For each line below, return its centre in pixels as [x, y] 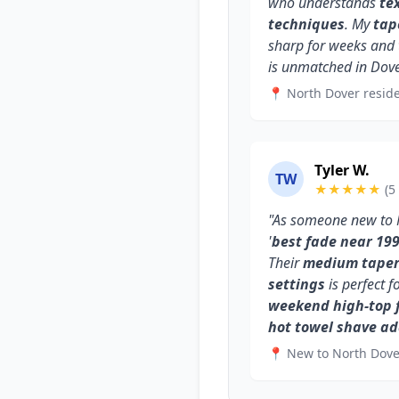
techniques [306, 24]
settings [297, 284]
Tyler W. [342, 170]
